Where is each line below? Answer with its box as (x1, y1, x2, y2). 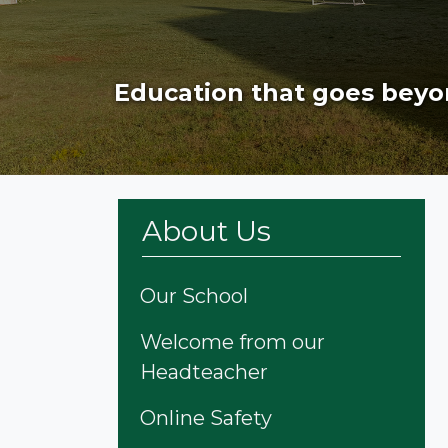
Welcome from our (140, 329, 325, 354)
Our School (140, 283, 248, 308)
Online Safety (140, 405, 272, 430)
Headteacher (140, 359, 268, 384)
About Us (142, 213, 271, 248)
